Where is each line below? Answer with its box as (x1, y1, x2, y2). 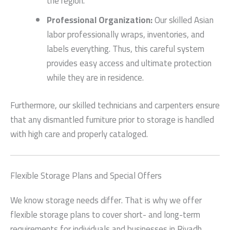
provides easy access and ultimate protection (47, 55, 212, 72)
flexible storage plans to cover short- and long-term (10, 206, 200, 223)
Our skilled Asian (152, 12, 214, 29)
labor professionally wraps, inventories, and (47, 26, 204, 43)
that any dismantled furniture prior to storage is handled (10, 111, 214, 128)
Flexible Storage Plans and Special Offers (10, 167, 162, 184)
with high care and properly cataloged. (10, 125, 148, 142)
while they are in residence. (47, 69, 144, 86)
